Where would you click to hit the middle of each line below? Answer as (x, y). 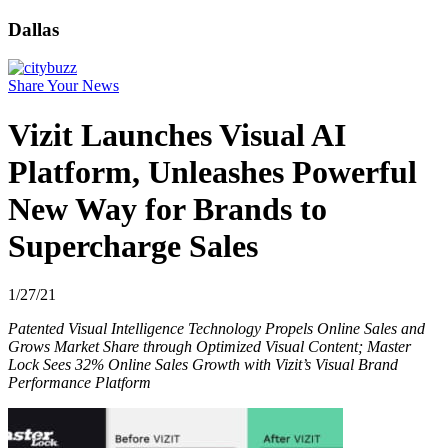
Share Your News (63, 86)
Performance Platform (79, 383)
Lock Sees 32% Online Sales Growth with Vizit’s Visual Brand (203, 365)
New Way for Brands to (167, 208)
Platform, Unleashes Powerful (212, 171)
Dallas (33, 29)
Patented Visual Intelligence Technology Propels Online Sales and (216, 329)
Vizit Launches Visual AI (177, 134)
